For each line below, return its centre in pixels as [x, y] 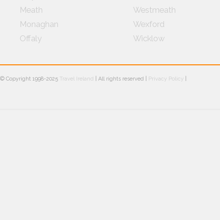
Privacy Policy [166, 79]
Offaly [31, 39]
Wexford [149, 24]
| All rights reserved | [121, 79]
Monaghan [39, 24]
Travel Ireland [77, 79]
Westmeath [154, 10]
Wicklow [149, 39]
